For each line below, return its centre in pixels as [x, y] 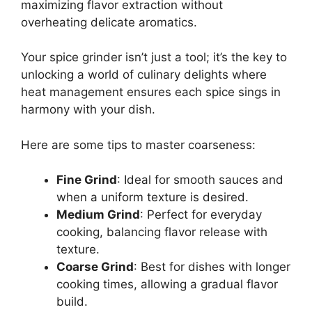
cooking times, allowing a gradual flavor [167, 284]
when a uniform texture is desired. [153, 197]
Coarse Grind [95, 267]
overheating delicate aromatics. [109, 22]
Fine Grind [87, 180]
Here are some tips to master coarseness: [138, 145]
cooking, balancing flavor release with [162, 232]
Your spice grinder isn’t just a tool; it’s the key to [154, 57]
